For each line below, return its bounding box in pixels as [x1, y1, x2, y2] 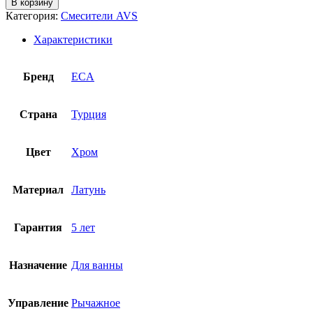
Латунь [71, 183, 105, 196]
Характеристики [34, 33, 112, 45]
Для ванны [71, 259, 123, 271]
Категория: [6, 9, 61, 22]
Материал [13, 183, 64, 196]
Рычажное [71, 296, 120, 309]
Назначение [9, 259, 67, 271]
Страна [19, 108, 57, 120]
